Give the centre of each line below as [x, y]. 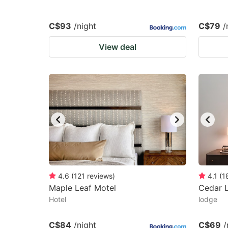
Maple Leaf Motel [82, 188]
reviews [100, 176]
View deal [118, 47]
